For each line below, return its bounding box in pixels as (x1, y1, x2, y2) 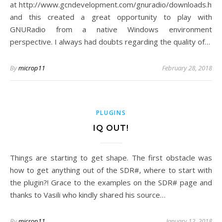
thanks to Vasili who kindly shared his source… (10, 190, 166, 200)
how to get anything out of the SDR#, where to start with (10, 165, 212, 175)
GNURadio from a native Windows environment (10, 24, 212, 34)
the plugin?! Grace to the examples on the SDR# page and (10, 177, 212, 187)
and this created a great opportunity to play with (10, 12, 212, 22)
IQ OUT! (93, 123, 129, 133)
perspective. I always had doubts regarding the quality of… (10, 37, 210, 47)
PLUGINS (96, 109, 126, 117)
